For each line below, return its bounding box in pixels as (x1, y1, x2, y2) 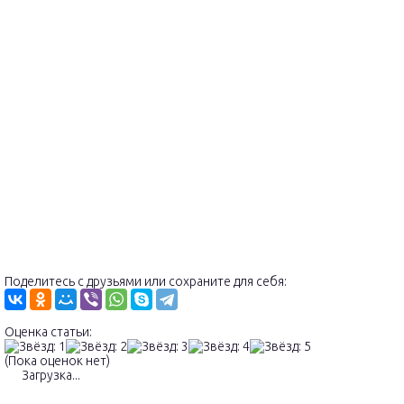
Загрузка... (19, 367, 80, 382)
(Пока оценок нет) (5, 353, 110, 368)
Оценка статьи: (5, 324, 92, 339)
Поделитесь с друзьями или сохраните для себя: (5, 273, 287, 289)
